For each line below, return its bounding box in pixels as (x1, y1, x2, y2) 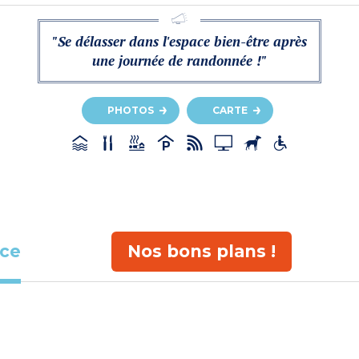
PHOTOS (107, 104, 154, 117)
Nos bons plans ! (127, 240, 276, 261)
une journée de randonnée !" (91, 51, 267, 71)
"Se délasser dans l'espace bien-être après (51, 32, 307, 51)
